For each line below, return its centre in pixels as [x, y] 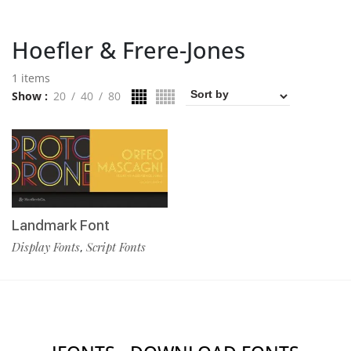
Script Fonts [116, 246]
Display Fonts [46, 246]
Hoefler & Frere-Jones [128, 50]
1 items [31, 78]
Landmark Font [61, 225]
